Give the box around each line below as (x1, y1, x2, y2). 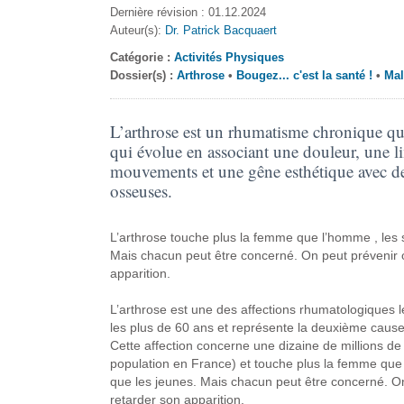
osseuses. (109, 179, 172, 202)
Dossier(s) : (109, 69, 177, 82)
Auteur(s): (109, 23, 165, 37)
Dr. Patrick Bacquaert (164, 23, 277, 37)
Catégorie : (109, 50, 174, 64)
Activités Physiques (173, 50, 284, 64)
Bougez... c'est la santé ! (235, 69, 372, 82)
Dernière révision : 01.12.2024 (109, 5, 266, 19)
